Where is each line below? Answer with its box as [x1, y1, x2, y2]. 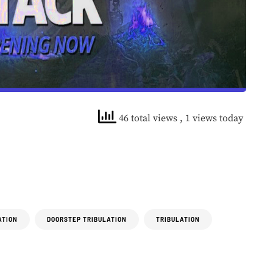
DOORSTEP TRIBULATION [47, 216, 127, 223]
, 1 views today [180, 112, 243, 125]
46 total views [116, 112, 180, 125]
